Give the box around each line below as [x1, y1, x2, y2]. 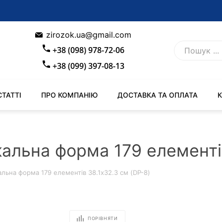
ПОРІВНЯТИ [87, 216, 118, 221]
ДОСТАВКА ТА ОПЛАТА [117, 91, 198, 99]
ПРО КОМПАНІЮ [41, 91, 98, 99]
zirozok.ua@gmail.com [46, 30, 131, 40]
